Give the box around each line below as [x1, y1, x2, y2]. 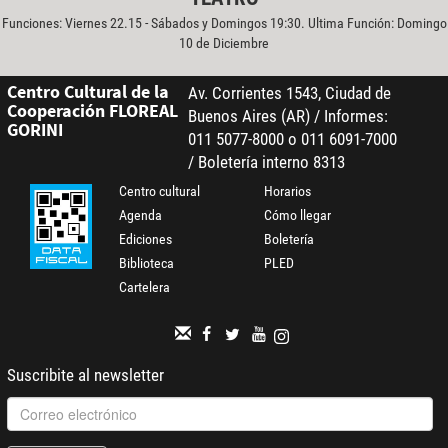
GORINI [6, 118, 63, 142]
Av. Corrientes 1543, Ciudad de [187, 83, 391, 104]
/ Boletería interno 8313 [187, 152, 345, 173]
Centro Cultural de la [6, 80, 169, 104]
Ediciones [119, 231, 173, 248]
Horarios [264, 183, 312, 200]
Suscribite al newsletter [6, 365, 164, 386]
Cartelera [119, 279, 171, 296]
